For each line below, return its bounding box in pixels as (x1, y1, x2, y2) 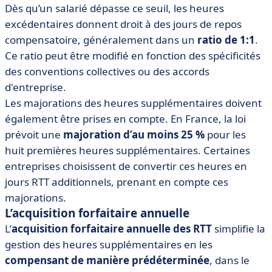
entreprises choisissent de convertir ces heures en (5, 159, 247, 173)
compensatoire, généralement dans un (5, 33, 197, 47)
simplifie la (212, 222, 265, 236)
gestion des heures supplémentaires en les (5, 237, 212, 251)
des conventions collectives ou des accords (5, 64, 209, 78)
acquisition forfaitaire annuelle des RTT (12, 222, 212, 236)
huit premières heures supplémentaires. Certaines (5, 143, 250, 157)
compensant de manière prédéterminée (5, 253, 209, 267)
